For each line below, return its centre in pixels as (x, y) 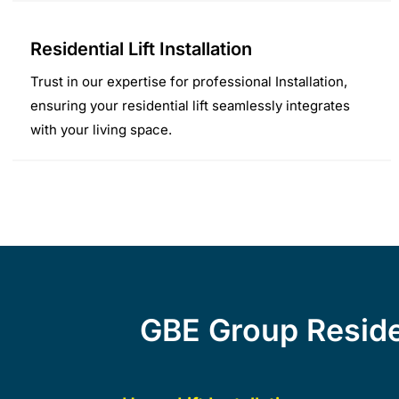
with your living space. (102, 129)
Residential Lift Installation (142, 49)
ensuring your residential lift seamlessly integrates (191, 105)
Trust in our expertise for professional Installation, (189, 81)
